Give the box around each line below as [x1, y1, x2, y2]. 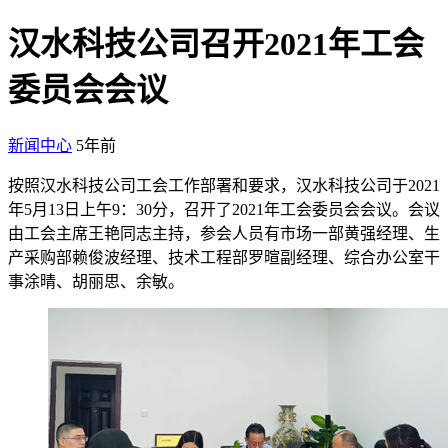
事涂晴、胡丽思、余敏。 [8, 272, 184, 290]
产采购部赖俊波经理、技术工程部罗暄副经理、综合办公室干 [8, 248, 440, 266]
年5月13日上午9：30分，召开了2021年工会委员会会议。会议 [8, 200, 440, 218]
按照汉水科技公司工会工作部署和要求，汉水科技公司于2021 [8, 176, 440, 194]
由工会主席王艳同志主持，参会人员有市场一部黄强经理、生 [8, 224, 440, 242]
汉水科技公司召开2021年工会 [8, 26, 424, 63]
